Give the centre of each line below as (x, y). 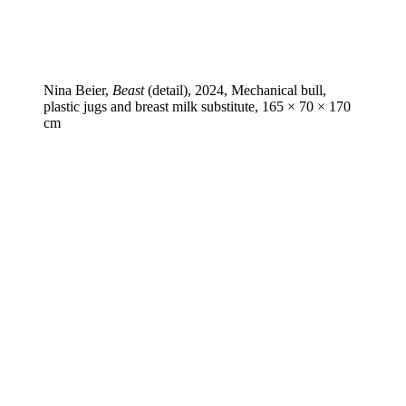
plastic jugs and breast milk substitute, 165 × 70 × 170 (197, 106)
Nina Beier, (78, 90)
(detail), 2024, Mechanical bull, (235, 90)
